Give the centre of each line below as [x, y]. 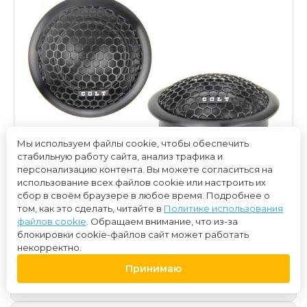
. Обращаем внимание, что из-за [162, 221]
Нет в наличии [62, 284]
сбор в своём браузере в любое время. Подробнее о [144, 195]
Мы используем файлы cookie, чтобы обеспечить [133, 143]
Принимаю [153, 269]
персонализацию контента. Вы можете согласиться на [145, 169]
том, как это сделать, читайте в [90, 208]
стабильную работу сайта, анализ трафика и [120, 156]
